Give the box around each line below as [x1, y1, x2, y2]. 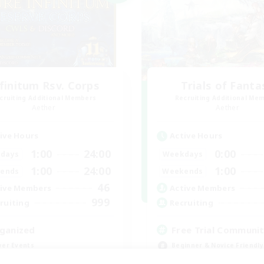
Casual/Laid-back [171, 255, 230, 263]
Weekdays [162, 148, 203, 159]
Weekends [162, 166, 203, 176]
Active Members [170, 182, 236, 193]
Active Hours [170, 130, 223, 141]
